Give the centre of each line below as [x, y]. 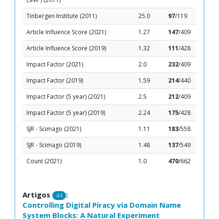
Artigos [37, 195]
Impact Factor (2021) [55, 64]
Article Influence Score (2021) [66, 32]
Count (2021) [44, 161]
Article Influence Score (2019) [66, 48]
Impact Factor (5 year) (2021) [66, 97]
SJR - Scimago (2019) [54, 145]
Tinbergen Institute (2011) [62, 16]
